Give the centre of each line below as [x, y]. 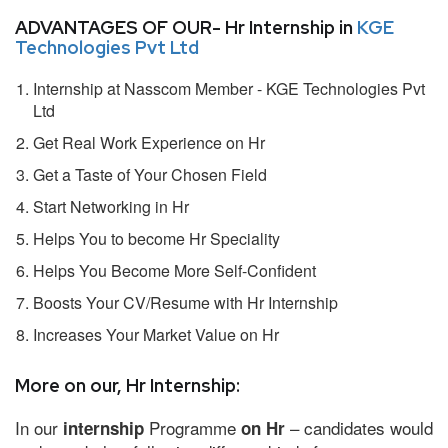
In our [39, 427]
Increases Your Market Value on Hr [156, 334]
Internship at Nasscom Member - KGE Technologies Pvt [229, 88]
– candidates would [359, 427]
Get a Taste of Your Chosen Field [150, 174]
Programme [195, 427]
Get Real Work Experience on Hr [149, 142]
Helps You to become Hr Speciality [156, 238]
